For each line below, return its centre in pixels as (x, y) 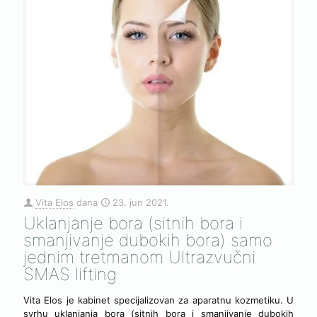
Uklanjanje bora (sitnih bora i (133, 224)
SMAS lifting (70, 275)
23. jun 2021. (141, 203)
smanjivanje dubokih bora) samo (148, 241)
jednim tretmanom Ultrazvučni (139, 258)
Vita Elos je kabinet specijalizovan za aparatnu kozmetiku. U (158, 300)
